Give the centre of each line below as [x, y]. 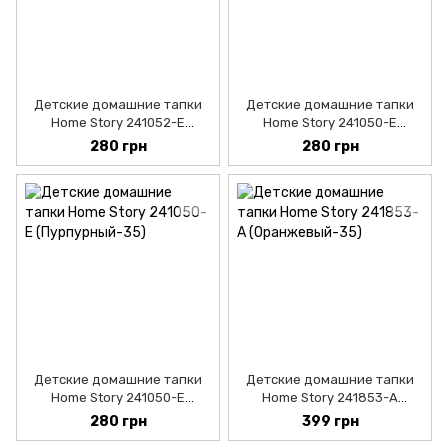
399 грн [330, 422]
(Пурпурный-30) [118, 416]
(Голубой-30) [118, 141]
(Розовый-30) [330, 141]
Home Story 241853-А [330, 398]
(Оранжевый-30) [330, 416]
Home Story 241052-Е [118, 123]
